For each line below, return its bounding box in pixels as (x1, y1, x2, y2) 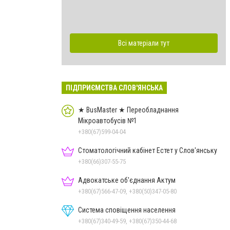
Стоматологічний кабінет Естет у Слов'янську (78, 146, 217, 155)
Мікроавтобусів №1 (78, 116, 137, 125)
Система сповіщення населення (78, 205, 176, 214)
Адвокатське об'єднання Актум (78, 176, 176, 184)
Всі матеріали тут (118, 39, 169, 47)
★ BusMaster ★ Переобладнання (78, 105, 179, 114)
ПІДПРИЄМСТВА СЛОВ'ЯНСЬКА (66, 83, 163, 92)
